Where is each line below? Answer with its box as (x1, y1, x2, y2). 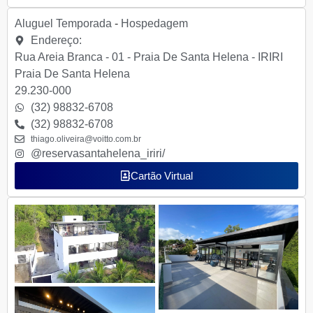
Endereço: (30, 34, 82, 46)
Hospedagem (121, 17, 188, 29)
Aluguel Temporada (15, 17, 112, 29)
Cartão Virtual (131, 169, 193, 182)
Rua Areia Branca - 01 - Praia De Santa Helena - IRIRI (15, 50, 283, 63)
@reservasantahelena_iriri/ (30, 147, 165, 159)
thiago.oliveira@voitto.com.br (30, 133, 141, 144)
